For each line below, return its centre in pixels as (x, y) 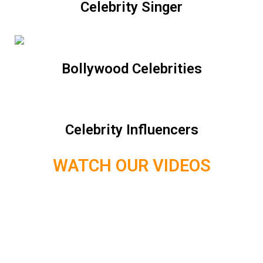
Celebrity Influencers (131, 130)
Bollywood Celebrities (131, 69)
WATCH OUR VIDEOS (131, 166)
